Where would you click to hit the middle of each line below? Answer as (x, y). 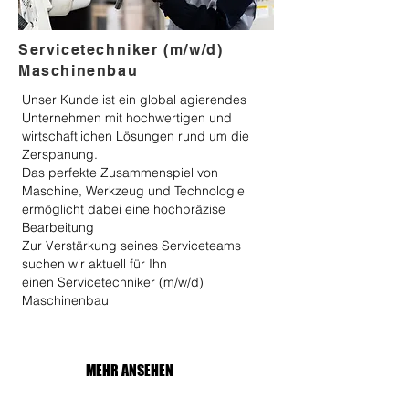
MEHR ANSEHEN (130, 370)
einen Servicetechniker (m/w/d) (113, 282)
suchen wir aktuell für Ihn (94, 264)
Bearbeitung (60, 227)
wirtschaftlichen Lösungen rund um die (136, 136)
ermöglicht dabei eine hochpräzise (124, 209)
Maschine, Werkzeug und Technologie (133, 191)
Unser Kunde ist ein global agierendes (134, 100)
